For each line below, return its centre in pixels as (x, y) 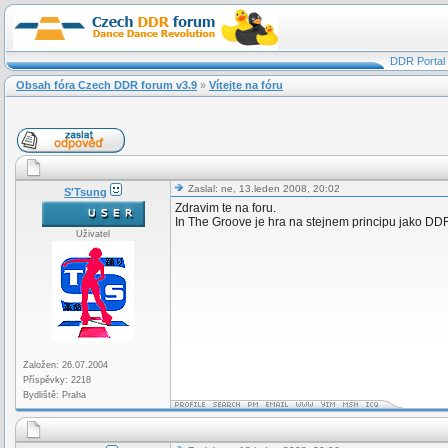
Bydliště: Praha (54, 395)
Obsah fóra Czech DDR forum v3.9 (106, 85)
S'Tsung (85, 192)
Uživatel (93, 234)
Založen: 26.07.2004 (65, 365)
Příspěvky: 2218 (57, 380)
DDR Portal (417, 61)
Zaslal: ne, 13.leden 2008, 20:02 (262, 188)
